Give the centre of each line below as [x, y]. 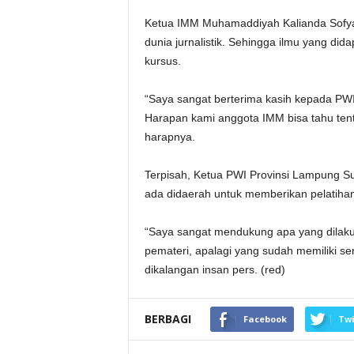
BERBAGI [168, 319]
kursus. [162, 61]
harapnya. [169, 137]
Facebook [265, 319]
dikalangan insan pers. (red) [215, 269]
